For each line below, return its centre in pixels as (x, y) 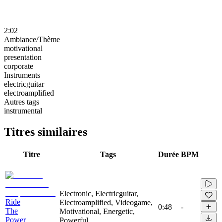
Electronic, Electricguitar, (99, 193)
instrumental (23, 111)
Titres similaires (46, 132)
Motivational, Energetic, (97, 211)
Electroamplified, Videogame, (106, 202)
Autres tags (22, 102)
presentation (23, 57)
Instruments (22, 75)
